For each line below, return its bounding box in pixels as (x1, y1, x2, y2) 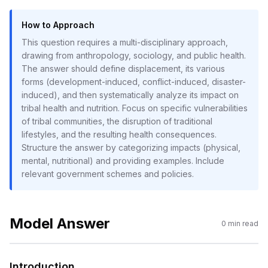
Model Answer (10, 215, 110, 232)
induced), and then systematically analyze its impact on (22, 90, 239, 100)
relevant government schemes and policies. (22, 169, 194, 179)
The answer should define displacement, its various (22, 63, 225, 74)
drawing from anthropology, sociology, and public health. (22, 50, 246, 60)
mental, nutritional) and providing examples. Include (22, 156, 224, 166)
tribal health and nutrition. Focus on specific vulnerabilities (22, 103, 248, 113)
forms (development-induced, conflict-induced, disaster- (22, 77, 246, 87)
